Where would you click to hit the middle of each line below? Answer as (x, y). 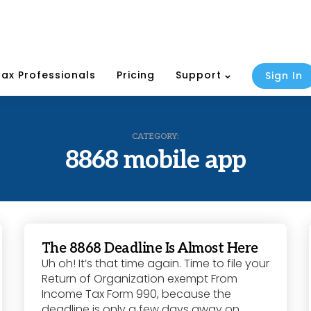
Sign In (284, 76)
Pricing (136, 75)
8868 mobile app (155, 161)
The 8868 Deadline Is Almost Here (150, 249)
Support (199, 75)
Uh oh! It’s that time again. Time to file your (155, 264)
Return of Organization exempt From (139, 279)
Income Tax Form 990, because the (136, 294)
